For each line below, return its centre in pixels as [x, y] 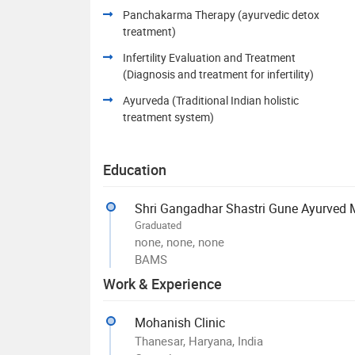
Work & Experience [162, 284]
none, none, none [179, 242]
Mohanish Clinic [180, 323]
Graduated [158, 225]
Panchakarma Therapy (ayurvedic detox [221, 15]
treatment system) [168, 117]
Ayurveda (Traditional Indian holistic [211, 100]
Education [135, 170]
